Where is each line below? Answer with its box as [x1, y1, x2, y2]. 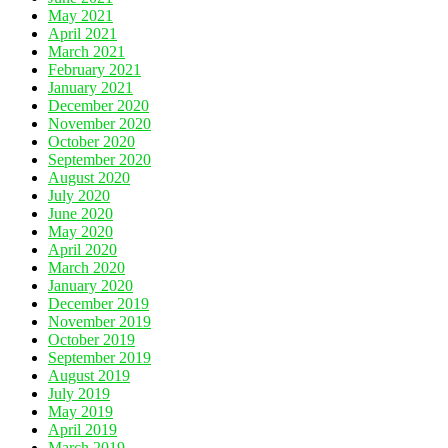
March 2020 [48, 258, 125, 276]
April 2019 [48, 420, 117, 438]
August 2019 [48, 366, 130, 384]
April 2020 [48, 240, 117, 258]
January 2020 [48, 276, 133, 294]
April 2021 [48, 24, 117, 42]
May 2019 [48, 402, 113, 420]
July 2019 [48, 384, 110, 402]
